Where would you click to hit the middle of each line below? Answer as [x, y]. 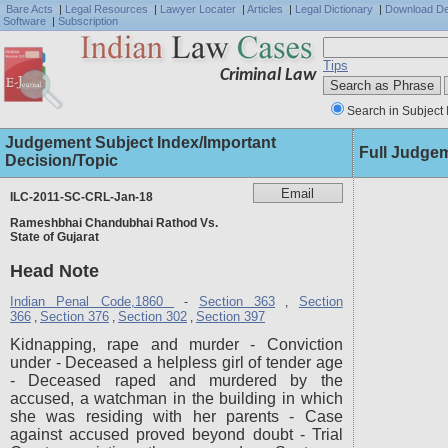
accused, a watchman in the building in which [176, 398]
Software [24, 21]
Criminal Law [268, 75]
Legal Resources [106, 9]
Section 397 [230, 316]
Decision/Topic [61, 160]
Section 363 [237, 301]
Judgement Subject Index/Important [140, 142]
